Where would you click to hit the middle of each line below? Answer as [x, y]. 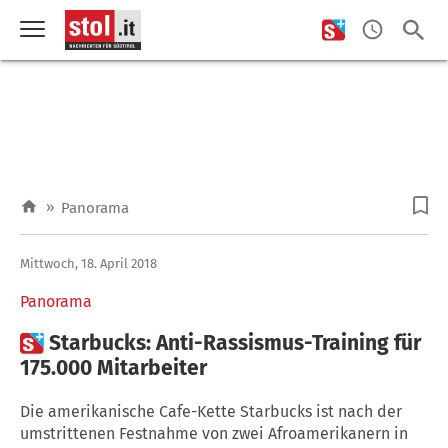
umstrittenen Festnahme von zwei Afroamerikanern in [214, 433]
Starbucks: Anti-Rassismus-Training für [235, 342]
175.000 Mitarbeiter [113, 367]
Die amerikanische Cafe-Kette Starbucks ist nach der [211, 411]
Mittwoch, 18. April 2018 [88, 263]
